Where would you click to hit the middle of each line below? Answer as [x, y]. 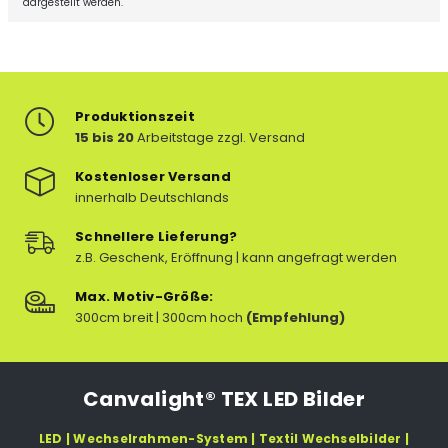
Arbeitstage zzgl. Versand [219, 137]
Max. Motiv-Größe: [144, 296]
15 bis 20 [104, 137]
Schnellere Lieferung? [156, 236]
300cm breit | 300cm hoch [160, 317]
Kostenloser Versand [153, 176]
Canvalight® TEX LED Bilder [224, 399]
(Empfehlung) [295, 317]
